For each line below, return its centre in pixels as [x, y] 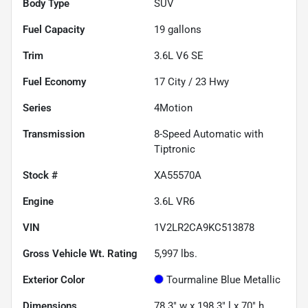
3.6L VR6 [174, 201]
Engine [38, 201]
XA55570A [178, 175]
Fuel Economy [54, 81]
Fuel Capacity [54, 29]
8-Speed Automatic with [209, 134]
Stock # [40, 175]
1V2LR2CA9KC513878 [204, 227]
